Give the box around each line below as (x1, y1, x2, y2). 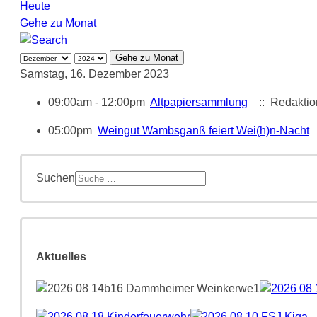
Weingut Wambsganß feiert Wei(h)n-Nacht (98, 124, 309, 137)
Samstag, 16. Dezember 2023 (20, 67, 169, 80)
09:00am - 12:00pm (48, 96, 150, 108)
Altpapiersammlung (150, 96, 248, 108)
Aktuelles (36, 250, 86, 263)
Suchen (36, 171, 75, 184)
